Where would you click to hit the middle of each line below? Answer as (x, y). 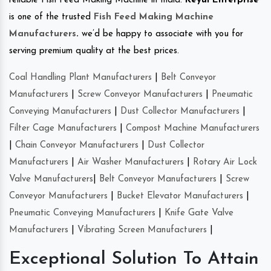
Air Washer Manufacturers (131, 163)
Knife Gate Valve (199, 214)
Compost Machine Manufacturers (193, 129)
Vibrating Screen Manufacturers (142, 230)
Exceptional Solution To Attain (134, 260)
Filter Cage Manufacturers (63, 129)
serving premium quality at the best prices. (94, 51)
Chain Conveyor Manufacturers (77, 146)
